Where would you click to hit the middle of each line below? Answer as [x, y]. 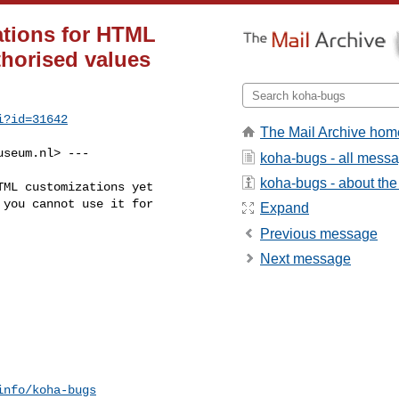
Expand [285, 208]
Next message [305, 259]
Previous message [319, 233]
